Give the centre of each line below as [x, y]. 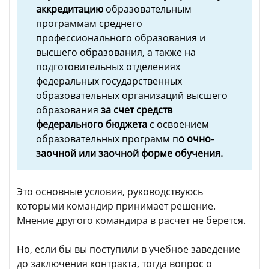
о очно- [196, 139]
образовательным [147, 9]
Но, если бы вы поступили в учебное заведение [128, 249]
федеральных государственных [109, 81]
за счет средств [137, 110]
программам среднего [89, 23]
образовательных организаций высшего [132, 95]
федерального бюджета [92, 124]
